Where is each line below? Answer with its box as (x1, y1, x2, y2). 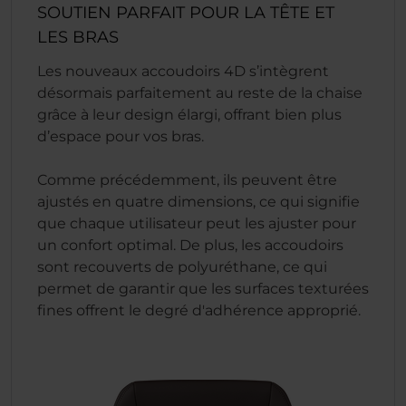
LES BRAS (37, 27, 119, 47)
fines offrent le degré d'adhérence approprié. (37, 302, 361, 319)
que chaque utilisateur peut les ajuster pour (37, 215, 356, 232)
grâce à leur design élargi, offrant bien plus (37, 106, 342, 123)
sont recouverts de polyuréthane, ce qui (37, 258, 327, 275)
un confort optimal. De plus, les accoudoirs (37, 237, 343, 254)
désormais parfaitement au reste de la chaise (37, 84, 362, 101)
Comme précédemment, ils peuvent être (37, 171, 337, 188)
